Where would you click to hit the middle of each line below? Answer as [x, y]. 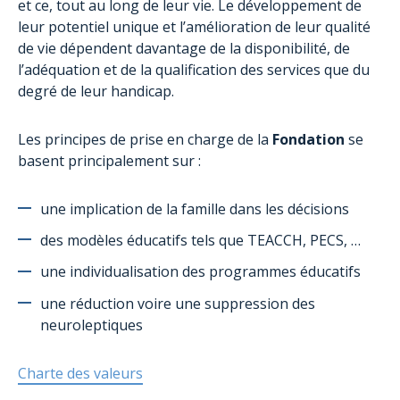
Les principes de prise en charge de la [145, 139]
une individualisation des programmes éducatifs [200, 272]
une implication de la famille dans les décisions [195, 209]
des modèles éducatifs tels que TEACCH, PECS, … [200, 241]
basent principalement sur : [109, 161]
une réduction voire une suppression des [178, 303]
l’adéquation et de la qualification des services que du [194, 70]
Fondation [308, 139]
